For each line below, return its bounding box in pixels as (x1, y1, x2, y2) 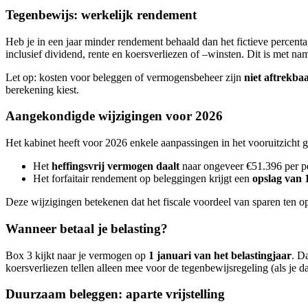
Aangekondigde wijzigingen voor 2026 (5, 109, 223, 124)
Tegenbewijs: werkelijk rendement (5, 8, 197, 23)
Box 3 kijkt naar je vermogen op (5, 249, 148, 261)
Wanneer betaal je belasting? (5, 221, 168, 236)
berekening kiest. (5, 83, 79, 96)
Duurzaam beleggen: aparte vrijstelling (5, 287, 225, 302)
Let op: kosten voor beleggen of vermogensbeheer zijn (5, 71, 244, 83)
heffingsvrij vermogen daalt (52, 160, 179, 173)
